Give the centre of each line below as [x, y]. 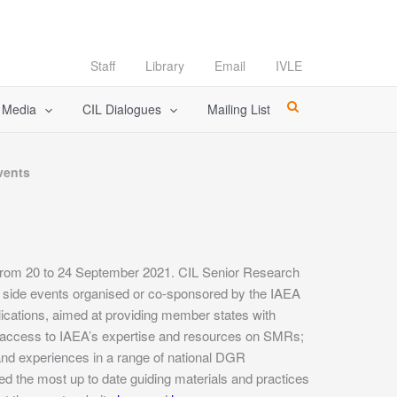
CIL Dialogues [121, 109]
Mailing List [239, 109]
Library [165, 66]
